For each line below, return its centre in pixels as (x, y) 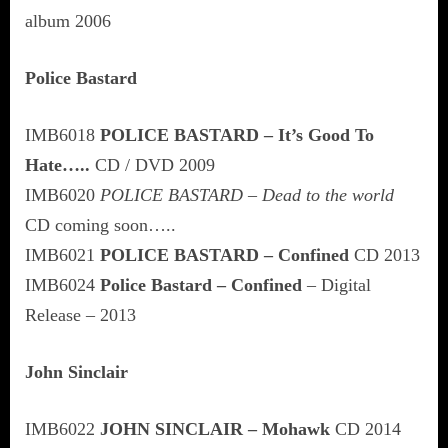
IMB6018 (62, 134)
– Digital (336, 284)
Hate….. (57, 164)
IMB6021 (62, 254)
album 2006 (68, 20)
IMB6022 (62, 428)
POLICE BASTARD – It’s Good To (237, 134)
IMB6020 (62, 194)
